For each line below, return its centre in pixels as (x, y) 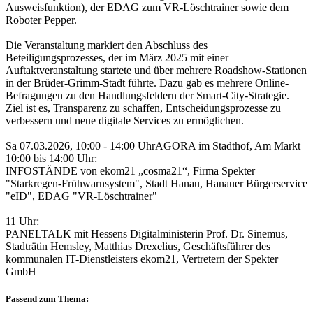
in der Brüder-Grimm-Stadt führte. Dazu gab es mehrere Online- (147, 82)
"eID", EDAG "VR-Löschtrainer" (81, 196)
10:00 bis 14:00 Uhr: (51, 158)
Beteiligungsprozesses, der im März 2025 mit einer (117, 57)
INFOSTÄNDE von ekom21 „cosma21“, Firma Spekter (130, 170)
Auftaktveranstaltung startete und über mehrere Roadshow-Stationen (156, 70)
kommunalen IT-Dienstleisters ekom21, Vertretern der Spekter (142, 259)
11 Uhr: (22, 221)
